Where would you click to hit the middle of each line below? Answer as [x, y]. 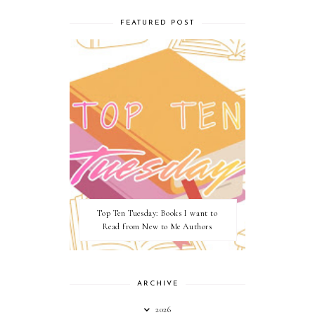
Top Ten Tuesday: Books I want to [157, 213]
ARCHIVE [157, 284]
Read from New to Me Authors [157, 226]
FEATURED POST [157, 23]
